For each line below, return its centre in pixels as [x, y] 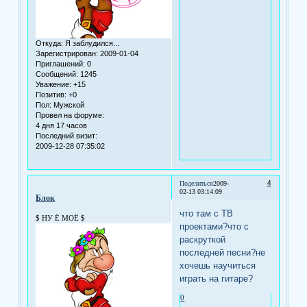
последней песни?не [223, 252]
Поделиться [197, 184]
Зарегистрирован [66, 54]
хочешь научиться [218, 265]
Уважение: [54, 85]
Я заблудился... [91, 44]
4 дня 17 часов [62, 126]
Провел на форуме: [70, 115]
